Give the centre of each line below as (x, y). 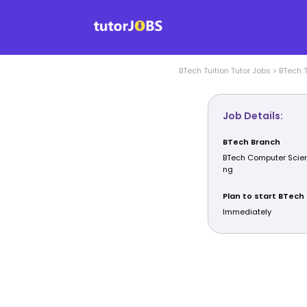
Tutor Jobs (249, 71)
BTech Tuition (204, 71)
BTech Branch (251, 142)
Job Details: (253, 116)
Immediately (247, 212)
